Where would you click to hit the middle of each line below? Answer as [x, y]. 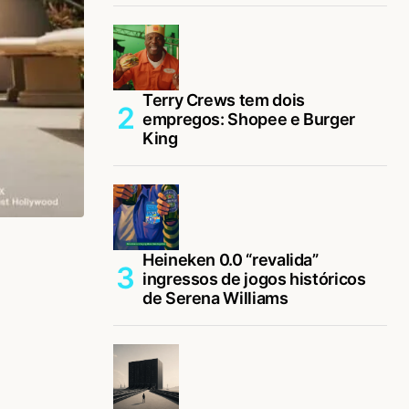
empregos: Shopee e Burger [249, 119]
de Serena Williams [215, 298]
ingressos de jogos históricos [254, 278]
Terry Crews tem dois [224, 100]
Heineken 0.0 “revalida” [231, 259]
